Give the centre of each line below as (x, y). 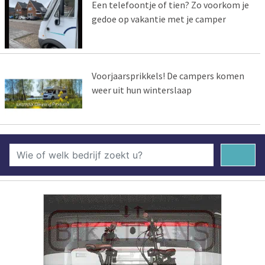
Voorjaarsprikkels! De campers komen (168, 75)
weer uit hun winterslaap (141, 90)
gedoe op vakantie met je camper (159, 19)
